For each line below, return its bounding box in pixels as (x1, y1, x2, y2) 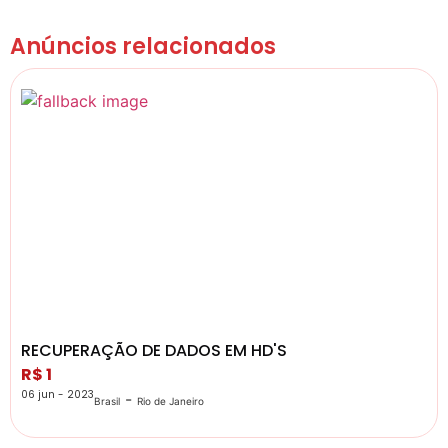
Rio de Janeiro (137, 394, 204, 407)
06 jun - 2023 (21, 386, 94, 402)
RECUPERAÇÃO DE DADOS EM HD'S (21, 338, 287, 362)
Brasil (94, 394, 120, 407)
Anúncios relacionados (10, 30, 276, 62)
